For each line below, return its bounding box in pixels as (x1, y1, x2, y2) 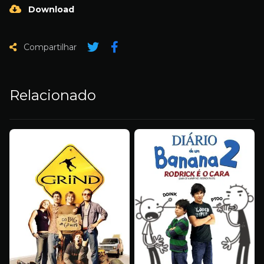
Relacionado (9, 87, 96, 104)
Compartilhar (21, 42, 77, 53)
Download (26, 4, 74, 15)
